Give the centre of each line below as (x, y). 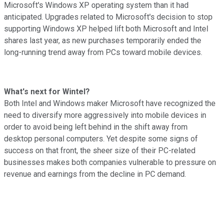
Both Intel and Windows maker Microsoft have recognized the (110, 103)
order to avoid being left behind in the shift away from (96, 127)
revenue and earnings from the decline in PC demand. (95, 174)
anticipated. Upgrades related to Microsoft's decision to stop (108, 17)
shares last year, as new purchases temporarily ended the (103, 40)
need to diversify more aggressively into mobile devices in (105, 115)
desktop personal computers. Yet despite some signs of (101, 138)
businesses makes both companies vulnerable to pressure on (110, 162)
